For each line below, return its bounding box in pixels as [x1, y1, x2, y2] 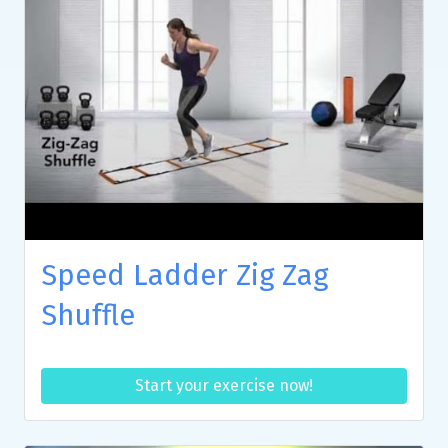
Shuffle [41, 298, 135, 334]
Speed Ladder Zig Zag [41, 258, 328, 294]
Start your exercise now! [135, 376, 313, 396]
